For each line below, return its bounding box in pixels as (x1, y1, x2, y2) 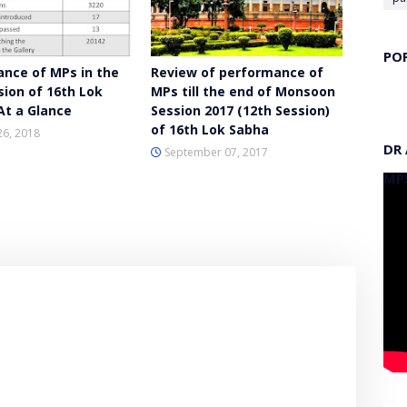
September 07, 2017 (164, 144, 269, 161)
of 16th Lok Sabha (151, 121, 270, 139)
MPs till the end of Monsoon (151, 83, 336, 101)
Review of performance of (151, 64, 324, 82)
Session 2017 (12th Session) (151, 102, 331, 120)
